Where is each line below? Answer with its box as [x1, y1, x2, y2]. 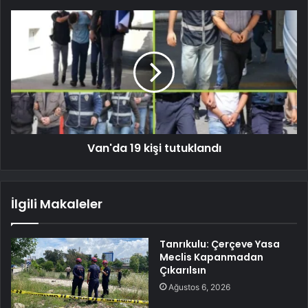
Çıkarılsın [159, 263, 206, 277]
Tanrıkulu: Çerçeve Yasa [159, 236, 280, 251]
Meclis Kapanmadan [159, 250, 263, 264]
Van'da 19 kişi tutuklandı [87, 140, 221, 156]
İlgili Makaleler [11, 195, 102, 212]
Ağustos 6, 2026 [168, 281, 230, 292]
